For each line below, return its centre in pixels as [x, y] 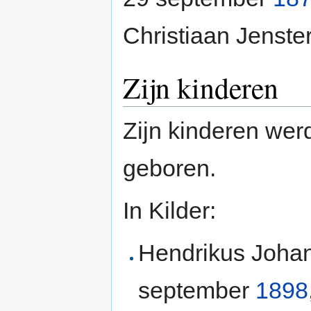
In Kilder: [169, 210]
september [197, 290]
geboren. [169, 168]
